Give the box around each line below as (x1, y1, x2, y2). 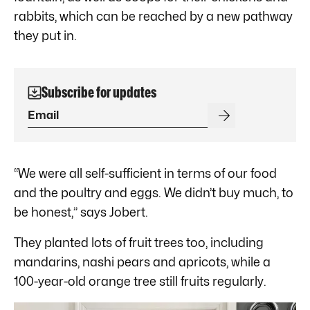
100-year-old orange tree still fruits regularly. (14, 273, 266, 289)
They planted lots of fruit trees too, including (14, 235, 264, 250)
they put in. (14, 28, 77, 43)
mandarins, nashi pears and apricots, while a (14, 254, 271, 269)
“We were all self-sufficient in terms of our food (14, 165, 277, 181)
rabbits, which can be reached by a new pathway (14, 8, 293, 24)
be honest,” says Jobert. (14, 204, 148, 219)
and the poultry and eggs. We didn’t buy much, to (14, 185, 293, 200)
